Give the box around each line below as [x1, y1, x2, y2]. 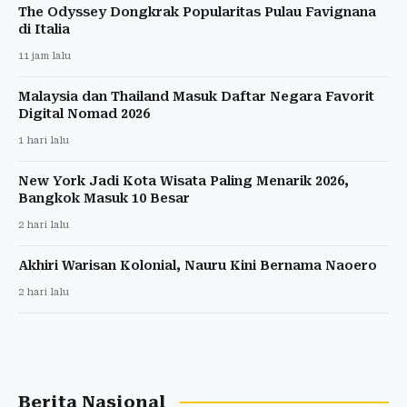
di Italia [18, 21, 70, 36]
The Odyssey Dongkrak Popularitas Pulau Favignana [18, 4, 376, 19]
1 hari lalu [18, 134, 69, 146]
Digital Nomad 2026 [18, 105, 150, 121]
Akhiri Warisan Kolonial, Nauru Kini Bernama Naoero [18, 257, 377, 273]
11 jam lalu [18, 49, 71, 62]
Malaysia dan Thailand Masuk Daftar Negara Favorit [18, 88, 374, 104]
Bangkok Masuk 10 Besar [18, 190, 190, 205]
